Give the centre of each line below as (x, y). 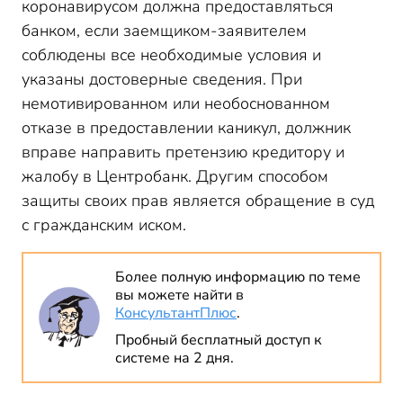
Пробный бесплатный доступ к (218, 340)
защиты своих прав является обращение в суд (198, 201)
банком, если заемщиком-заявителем (164, 31)
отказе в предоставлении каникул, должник (186, 128)
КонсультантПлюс (176, 313)
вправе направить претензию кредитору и (183, 152)
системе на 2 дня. (175, 358)
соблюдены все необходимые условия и (171, 55)
